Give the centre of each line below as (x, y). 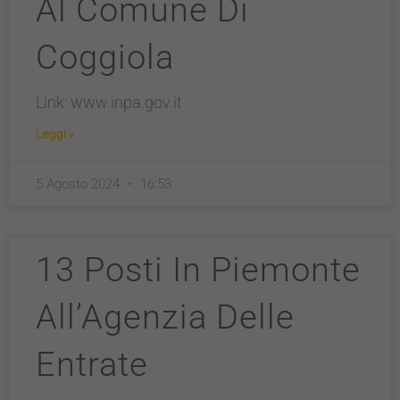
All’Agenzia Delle (165, 317)
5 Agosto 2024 (79, 184)
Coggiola (105, 57)
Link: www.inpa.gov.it (109, 102)
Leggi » (55, 134)
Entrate (92, 364)
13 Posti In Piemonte (198, 270)
